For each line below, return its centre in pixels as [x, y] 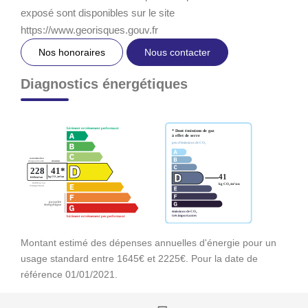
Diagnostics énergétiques [104, 84]
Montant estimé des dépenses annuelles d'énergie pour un [148, 242]
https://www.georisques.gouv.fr [89, 30]
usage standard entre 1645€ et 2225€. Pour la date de [139, 258]
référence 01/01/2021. [69, 274]
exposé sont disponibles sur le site [98, 12]
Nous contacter [177, 52]
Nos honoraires [72, 52]
